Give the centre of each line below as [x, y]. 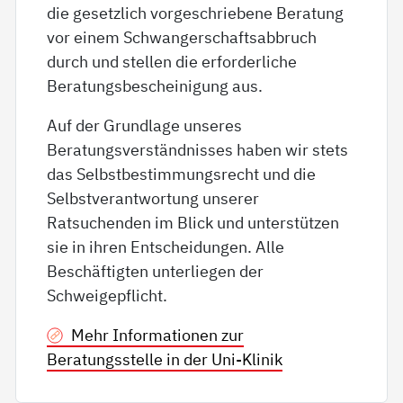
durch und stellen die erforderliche [172, 62]
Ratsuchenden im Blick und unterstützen [193, 223]
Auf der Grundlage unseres [145, 125]
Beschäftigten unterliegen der [156, 271]
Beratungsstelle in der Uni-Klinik [165, 359]
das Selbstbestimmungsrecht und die [182, 174]
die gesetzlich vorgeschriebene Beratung [196, 13]
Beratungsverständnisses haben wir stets [198, 150]
